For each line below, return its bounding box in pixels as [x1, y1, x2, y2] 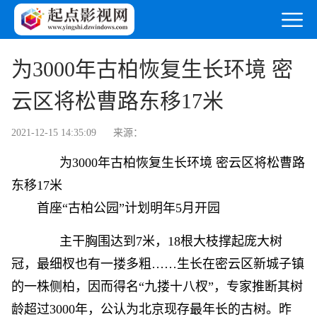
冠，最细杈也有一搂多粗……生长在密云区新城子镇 [11, 257, 304, 271]
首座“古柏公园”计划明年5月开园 [11, 201, 220, 215]
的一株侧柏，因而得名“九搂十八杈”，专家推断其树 [11, 279, 303, 294]
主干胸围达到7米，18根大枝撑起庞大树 [34, 234, 282, 248]
